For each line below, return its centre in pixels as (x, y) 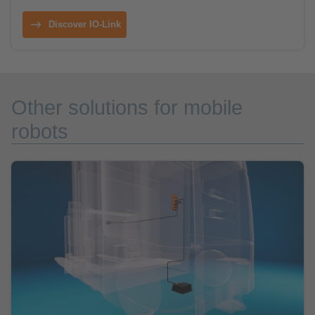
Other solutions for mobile (127, 107)
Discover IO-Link (84, 24)
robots (40, 131)
